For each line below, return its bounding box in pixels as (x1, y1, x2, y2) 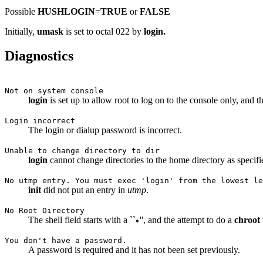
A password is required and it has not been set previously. (28, 245, 240, 255)
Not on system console (5, 86, 103, 96)
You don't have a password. (5, 236, 127, 245)
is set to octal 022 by (63, 26, 144, 36)
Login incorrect (5, 116, 75, 126)
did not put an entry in (41, 185, 127, 195)
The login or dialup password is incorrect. (28, 125, 182, 136)
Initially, (5, 26, 37, 36)
